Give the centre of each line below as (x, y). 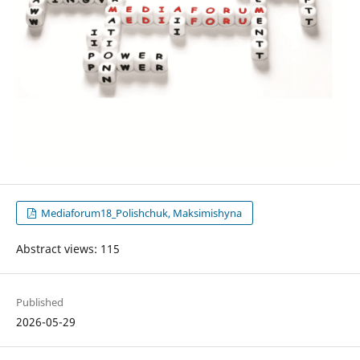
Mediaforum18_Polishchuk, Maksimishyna (141, 213)
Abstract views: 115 (67, 248)
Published (39, 302)
